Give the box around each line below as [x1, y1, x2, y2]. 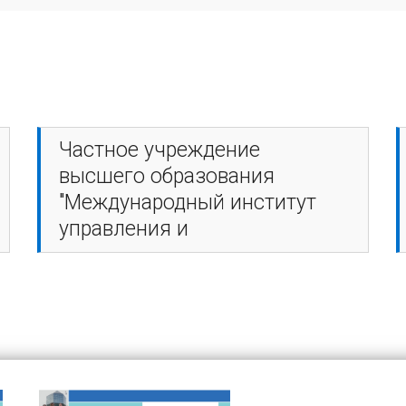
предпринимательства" [58, 242, 279, 267]
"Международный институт [58, 189, 316, 215]
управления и [58, 216, 188, 241]
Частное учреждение [58, 137, 260, 162]
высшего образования [58, 163, 275, 188]
